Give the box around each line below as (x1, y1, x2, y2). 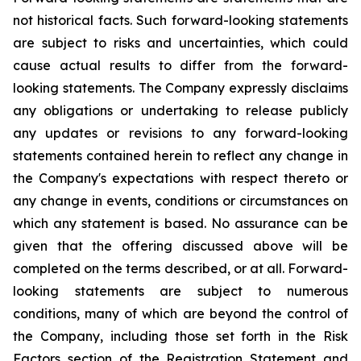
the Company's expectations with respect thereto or (13, 170, 348, 186)
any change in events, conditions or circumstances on (13, 193, 348, 209)
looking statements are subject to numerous (13, 283, 348, 299)
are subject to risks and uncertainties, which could (13, 35, 348, 51)
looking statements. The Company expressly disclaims (13, 80, 348, 96)
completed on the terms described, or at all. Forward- (13, 260, 348, 276)
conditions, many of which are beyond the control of (13, 305, 348, 322)
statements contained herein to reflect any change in (13, 147, 348, 164)
